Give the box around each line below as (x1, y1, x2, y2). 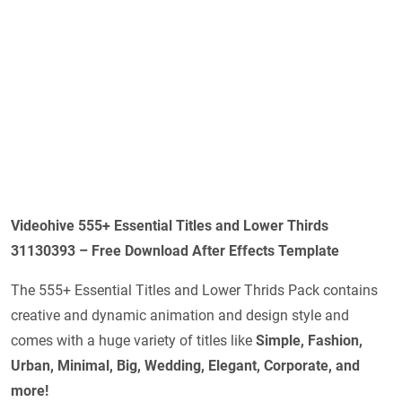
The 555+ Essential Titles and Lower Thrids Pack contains (11, 281, 378, 299)
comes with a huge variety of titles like (11, 331, 256, 349)
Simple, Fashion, (256, 331, 363, 349)
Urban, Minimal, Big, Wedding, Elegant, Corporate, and (11, 356, 360, 374)
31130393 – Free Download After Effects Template (11, 241, 339, 259)
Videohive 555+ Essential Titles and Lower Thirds (11, 216, 328, 234)
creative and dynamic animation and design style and (11, 306, 349, 324)
